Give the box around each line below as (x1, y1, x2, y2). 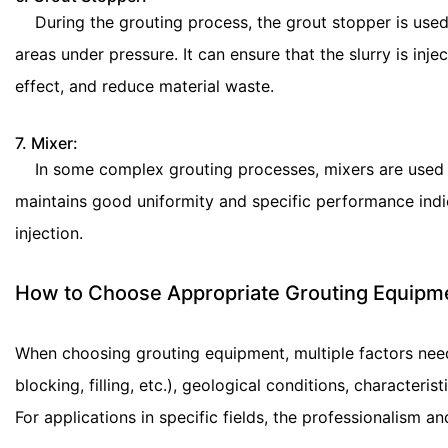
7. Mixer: (15, 133, 78, 153)
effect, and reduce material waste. (15, 76, 274, 96)
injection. (15, 223, 83, 243)
